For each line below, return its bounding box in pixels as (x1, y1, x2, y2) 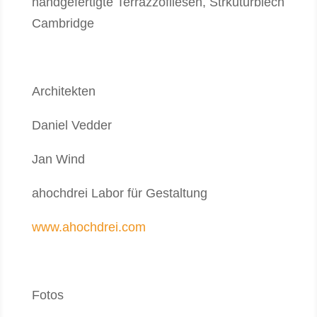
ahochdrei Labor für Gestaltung (31, 186, 207, 200)
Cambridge (31, 16, 94, 30)
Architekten (31, 84, 96, 98)
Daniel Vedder (31, 118, 112, 132)
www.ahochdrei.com (31, 220, 146, 234)
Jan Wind (31, 152, 85, 166)
